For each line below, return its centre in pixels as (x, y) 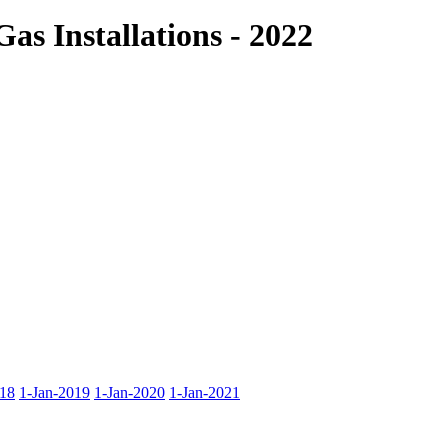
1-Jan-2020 (129, 392)
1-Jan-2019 (54, 392)
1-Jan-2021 (204, 392)
